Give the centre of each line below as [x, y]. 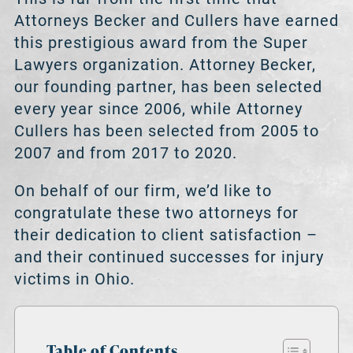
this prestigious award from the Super [161, 43]
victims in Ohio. [74, 279]
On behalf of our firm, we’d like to [143, 191]
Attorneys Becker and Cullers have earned [176, 21]
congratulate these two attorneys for [156, 213]
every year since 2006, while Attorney [158, 109]
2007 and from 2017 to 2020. [125, 153]
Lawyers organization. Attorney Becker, [165, 65]
